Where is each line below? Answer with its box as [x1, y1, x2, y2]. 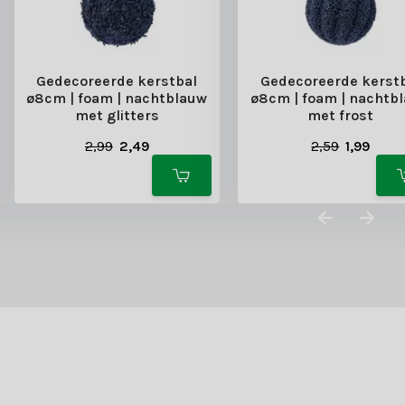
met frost [307, 107, 374, 125]
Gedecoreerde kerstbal [36, 72, 198, 90]
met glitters [74, 107, 159, 125]
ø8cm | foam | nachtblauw [26, 89, 208, 108]
